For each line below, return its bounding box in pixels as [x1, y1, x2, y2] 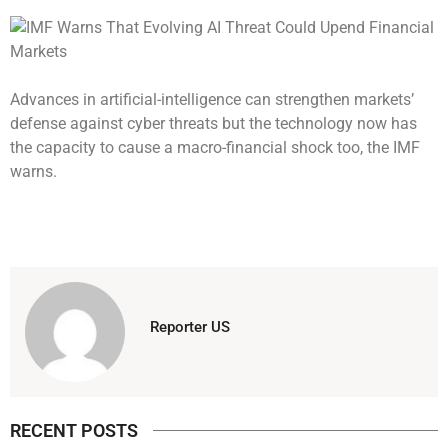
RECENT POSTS [10, 419, 138, 441]
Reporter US [150, 317, 230, 336]
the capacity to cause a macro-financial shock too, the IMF [10, 137, 420, 157]
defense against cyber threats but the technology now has [10, 113, 417, 133]
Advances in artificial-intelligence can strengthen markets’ [10, 89, 414, 109]
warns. [10, 161, 57, 181]
